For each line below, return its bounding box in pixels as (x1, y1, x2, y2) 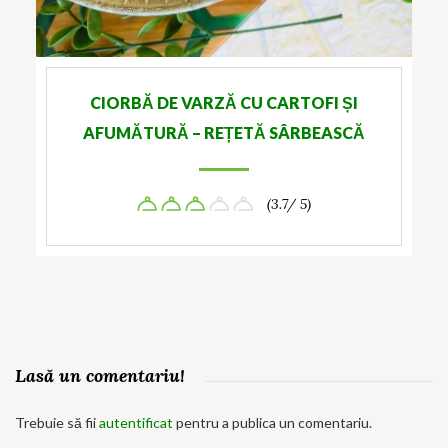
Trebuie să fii (15, 413, 99, 431)
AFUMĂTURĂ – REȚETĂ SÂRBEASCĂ (83, 122, 365, 142)
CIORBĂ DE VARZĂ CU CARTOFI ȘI (90, 92, 358, 112)
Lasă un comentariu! (15, 363, 185, 387)
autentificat (99, 413, 173, 431)
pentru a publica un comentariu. (173, 413, 372, 431)
